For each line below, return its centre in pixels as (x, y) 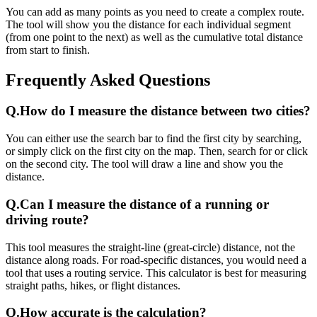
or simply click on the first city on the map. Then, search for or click (157, 151)
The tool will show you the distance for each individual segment (148, 24)
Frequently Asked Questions (108, 80)
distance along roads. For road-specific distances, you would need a (156, 260)
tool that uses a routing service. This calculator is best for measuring (156, 272)
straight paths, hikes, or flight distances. (93, 285)
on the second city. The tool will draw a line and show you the (144, 164)
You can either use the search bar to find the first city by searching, (154, 139)
